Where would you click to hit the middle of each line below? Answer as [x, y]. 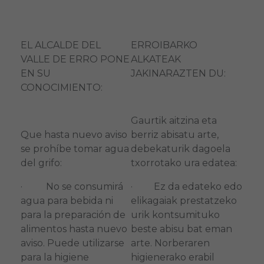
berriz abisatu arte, [174, 134]
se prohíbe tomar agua [75, 148]
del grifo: [41, 163]
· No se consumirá [72, 186]
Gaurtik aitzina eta [174, 120]
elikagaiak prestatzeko [184, 200]
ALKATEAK [156, 59]
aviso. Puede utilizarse [72, 243]
